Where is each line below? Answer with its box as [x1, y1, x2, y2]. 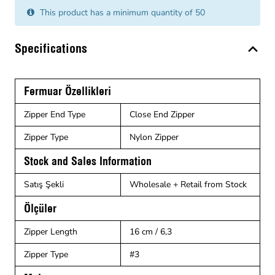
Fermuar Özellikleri [24, 83, 111, 98]
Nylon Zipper [130, 131, 179, 143]
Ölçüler [24, 201, 56, 215]
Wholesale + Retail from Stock [130, 178, 247, 190]
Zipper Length [24, 225, 77, 238]
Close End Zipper [130, 108, 195, 120]
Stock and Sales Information [24, 153, 152, 168]
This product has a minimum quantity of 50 [37, 6, 205, 18]
